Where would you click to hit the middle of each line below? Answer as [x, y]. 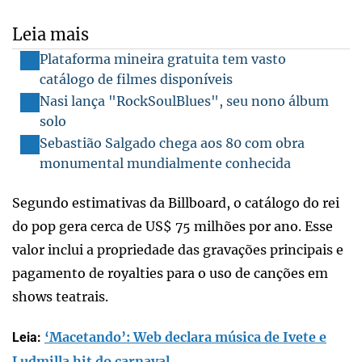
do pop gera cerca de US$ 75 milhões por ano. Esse [173, 226]
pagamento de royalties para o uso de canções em [170, 273]
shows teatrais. [60, 296]
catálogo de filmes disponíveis [136, 79]
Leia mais [51, 34]
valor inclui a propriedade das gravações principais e [178, 249]
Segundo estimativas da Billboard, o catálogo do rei [176, 202]
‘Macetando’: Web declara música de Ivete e [185, 337]
